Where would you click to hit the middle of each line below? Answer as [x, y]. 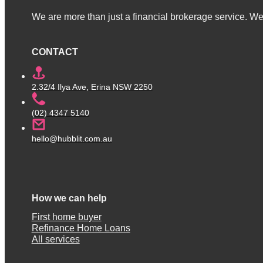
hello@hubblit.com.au [72, 138]
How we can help [69, 198]
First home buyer [66, 217]
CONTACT [55, 52]
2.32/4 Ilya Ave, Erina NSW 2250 [92, 87]
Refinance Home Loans [81, 228]
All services [55, 239]
